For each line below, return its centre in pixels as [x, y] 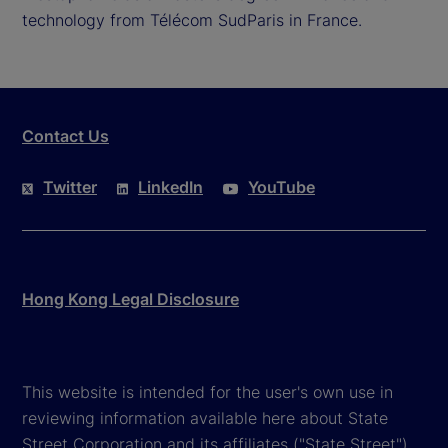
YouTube [281, 186]
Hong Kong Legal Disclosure [130, 298]
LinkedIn [170, 186]
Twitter [70, 186]
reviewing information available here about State [205, 417]
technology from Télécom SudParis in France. [192, 19]
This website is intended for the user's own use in [207, 391]
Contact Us [65, 135]
